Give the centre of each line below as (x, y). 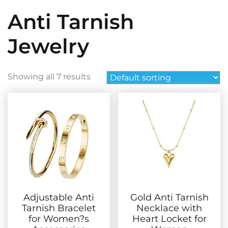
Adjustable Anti (59, 197)
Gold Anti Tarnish (169, 197)
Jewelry (48, 46)
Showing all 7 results (49, 77)
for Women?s (59, 219)
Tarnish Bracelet (59, 208)
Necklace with (169, 208)
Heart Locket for (169, 219)
